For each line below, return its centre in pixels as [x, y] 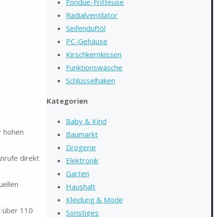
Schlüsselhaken [91, 80]
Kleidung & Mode [94, 200]
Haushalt [81, 186]
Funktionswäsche [94, 67]
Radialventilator [92, 15]
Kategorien [67, 101]
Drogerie [81, 147]
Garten [77, 173]
